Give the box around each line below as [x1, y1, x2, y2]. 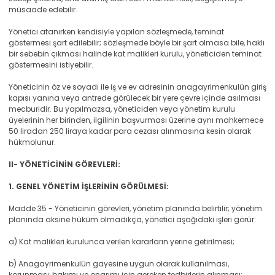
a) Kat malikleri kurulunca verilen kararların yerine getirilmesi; [9, 236, 234, 247]
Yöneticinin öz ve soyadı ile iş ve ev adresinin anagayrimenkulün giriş [9, 82, 266, 92]
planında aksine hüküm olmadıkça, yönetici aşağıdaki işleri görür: [9, 214, 256, 225]
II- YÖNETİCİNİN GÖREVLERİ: [9, 159, 120, 169]
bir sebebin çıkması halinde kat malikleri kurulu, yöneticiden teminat [9, 48, 261, 59]
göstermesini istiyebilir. [9, 60, 93, 70]
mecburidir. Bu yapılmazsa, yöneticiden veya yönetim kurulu [9, 104, 235, 114]
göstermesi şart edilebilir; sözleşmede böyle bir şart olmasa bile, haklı [9, 37, 265, 48]
